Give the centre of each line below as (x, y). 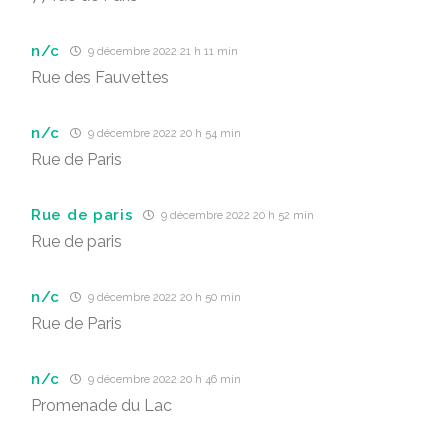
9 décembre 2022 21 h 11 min (162, 51)
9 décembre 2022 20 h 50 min (163, 297)
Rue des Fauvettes (100, 77)
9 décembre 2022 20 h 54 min (163, 133)
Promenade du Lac (101, 405)
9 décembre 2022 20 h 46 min (163, 379)
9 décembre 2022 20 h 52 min (236, 215)
